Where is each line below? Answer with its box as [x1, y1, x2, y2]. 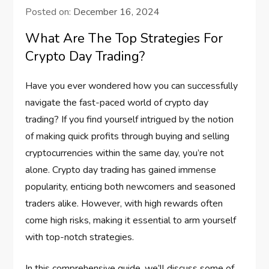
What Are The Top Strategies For [25, 29, 223, 47]
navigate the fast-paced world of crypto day [25, 95, 209, 109]
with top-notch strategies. [25, 230, 134, 244]
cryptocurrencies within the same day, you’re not [25, 146, 225, 160]
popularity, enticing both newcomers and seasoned [25, 180, 236, 193]
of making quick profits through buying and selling [25, 129, 230, 143]
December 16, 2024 [73, 5, 160, 19]
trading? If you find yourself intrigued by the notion [25, 112, 234, 126]
